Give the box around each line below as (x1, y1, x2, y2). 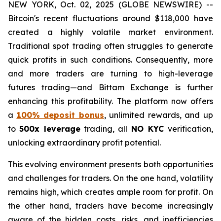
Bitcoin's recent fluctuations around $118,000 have (8, 13, 213, 23)
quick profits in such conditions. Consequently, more (8, 55, 213, 65)
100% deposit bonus (16, 110, 104, 120)
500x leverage (19, 124, 80, 134)
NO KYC (127, 124, 168, 134)
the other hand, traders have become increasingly (8, 201, 213, 211)
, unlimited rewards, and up (104, 110, 214, 120)
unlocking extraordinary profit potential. (8, 138, 161, 147)
